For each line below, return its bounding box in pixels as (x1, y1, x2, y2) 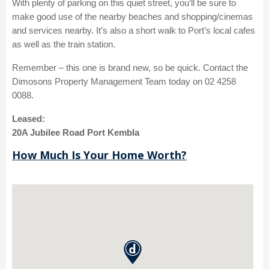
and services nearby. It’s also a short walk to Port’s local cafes (12, 25, 255, 36)
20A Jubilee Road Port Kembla (12, 127, 142, 138)
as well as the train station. (12, 39, 115, 50)
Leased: (12, 113, 45, 124)
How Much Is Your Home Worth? (12, 148, 187, 163)
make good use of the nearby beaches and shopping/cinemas (12, 11, 253, 22)
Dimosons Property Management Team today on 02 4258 (12, 76, 236, 87)
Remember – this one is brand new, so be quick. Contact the (12, 62, 248, 73)
